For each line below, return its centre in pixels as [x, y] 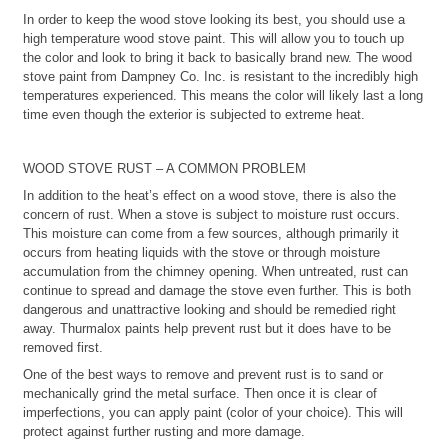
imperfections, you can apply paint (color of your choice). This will [213, 412]
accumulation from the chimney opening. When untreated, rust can [215, 271]
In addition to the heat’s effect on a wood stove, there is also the [209, 195]
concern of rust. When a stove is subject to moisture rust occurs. [211, 214]
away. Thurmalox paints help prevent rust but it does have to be [207, 328]
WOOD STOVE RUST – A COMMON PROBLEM [164, 168]
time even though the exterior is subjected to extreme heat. [194, 114]
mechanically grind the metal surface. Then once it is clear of [200, 393]
